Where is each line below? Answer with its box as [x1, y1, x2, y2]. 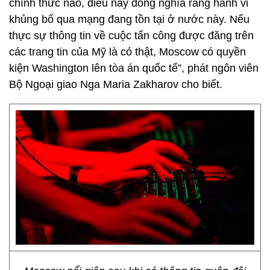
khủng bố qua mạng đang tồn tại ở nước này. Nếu [9, 13, 250, 25]
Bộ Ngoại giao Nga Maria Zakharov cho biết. [9, 78, 222, 90]
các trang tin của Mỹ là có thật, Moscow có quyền [9, 46, 246, 58]
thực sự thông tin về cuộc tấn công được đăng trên [9, 30, 254, 42]
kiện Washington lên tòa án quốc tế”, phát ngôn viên [9, 62, 259, 74]
